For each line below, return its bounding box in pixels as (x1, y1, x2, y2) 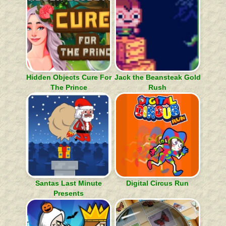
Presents (53, 189, 84, 197)
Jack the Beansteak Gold (114, 73, 201, 81)
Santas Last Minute (35, 179, 102, 187)
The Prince (50, 83, 87, 91)
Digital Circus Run (126, 179, 189, 187)
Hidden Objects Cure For (26, 73, 111, 81)
